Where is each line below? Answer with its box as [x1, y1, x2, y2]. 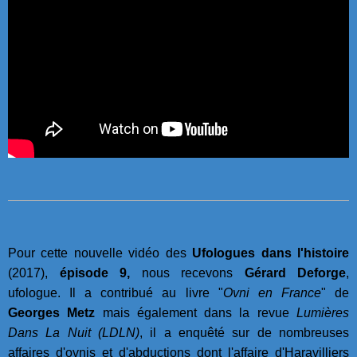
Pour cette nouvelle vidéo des [8, 245, 193, 260]
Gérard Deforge [244, 265, 346, 280]
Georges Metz [8, 305, 96, 320]
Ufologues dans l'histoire [192, 245, 350, 260]
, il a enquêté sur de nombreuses [139, 325, 349, 339]
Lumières [296, 305, 350, 320]
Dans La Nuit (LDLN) [8, 325, 139, 339]
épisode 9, [59, 265, 130, 280]
